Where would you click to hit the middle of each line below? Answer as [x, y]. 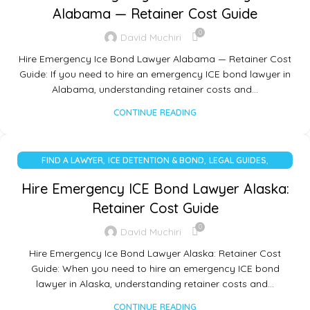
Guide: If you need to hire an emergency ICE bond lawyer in [155, 74]
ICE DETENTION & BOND [156, 161]
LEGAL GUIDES [238, 161]
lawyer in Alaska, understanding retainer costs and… [155, 284]
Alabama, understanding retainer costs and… [155, 90]
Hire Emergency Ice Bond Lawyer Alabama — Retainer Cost [155, 59]
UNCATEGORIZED [155, 178]
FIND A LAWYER [72, 161]
